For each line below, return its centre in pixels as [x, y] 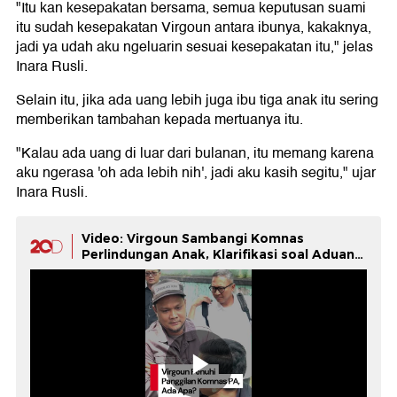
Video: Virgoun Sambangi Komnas [193, 238]
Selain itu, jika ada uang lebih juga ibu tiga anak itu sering [197, 100]
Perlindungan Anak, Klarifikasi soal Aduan [218, 254]
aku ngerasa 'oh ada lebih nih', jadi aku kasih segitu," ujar [196, 173]
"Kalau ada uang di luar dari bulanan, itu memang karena [195, 153]
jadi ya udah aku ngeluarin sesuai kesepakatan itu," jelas [195, 47]
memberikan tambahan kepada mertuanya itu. [160, 120]
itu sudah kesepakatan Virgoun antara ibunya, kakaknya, [194, 27]
